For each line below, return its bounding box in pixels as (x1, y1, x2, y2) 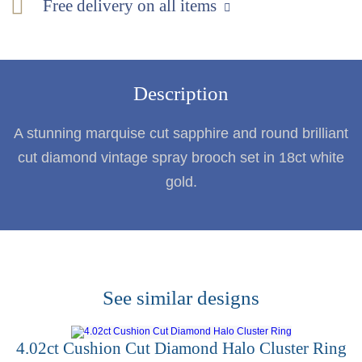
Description (133, 82, 229, 104)
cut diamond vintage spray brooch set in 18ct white (18, 149, 344, 166)
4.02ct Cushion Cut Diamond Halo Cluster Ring (15, 339, 347, 359)
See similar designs (103, 286, 259, 309)
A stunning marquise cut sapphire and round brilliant (14, 124, 348, 141)
